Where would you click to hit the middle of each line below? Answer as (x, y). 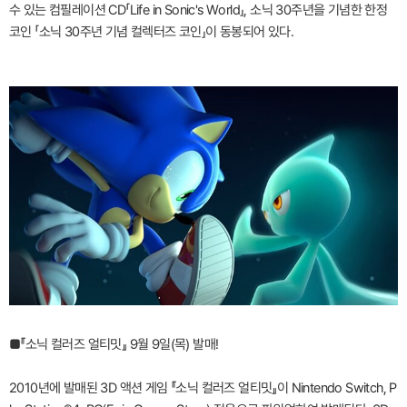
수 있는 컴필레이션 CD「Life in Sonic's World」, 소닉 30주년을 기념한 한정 (199, 10)
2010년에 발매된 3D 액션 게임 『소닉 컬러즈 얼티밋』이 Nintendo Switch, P (203, 387)
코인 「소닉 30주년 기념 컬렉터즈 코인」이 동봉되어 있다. (152, 32)
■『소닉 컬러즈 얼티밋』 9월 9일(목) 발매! (114, 344)
